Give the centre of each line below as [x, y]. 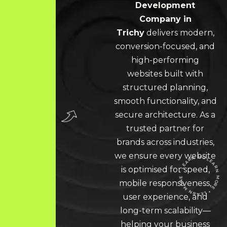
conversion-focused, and [165, 46]
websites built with [165, 74]
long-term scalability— [165, 211]
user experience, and [165, 197]
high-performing [165, 60]
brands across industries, [165, 142]
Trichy [130, 33]
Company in [165, 19]
